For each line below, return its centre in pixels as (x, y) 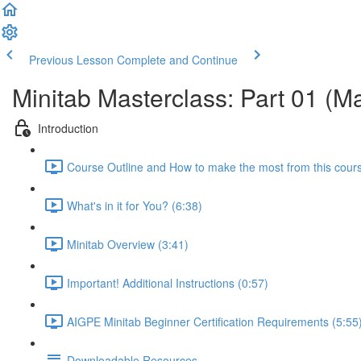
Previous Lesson (71, 60)
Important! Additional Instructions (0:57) (168, 282)
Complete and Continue (177, 60)
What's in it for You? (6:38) (135, 205)
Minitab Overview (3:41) (128, 244)
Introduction (68, 128)
